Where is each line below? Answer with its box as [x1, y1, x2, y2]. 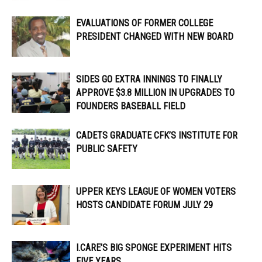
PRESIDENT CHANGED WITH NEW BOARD [76, 31, 233, 43]
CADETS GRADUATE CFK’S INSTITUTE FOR [76, 130, 237, 142]
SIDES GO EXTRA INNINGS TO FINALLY [76, 74, 222, 85]
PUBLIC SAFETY [76, 143, 137, 155]
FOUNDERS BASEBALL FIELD [76, 101, 185, 112]
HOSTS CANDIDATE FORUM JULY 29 [76, 199, 213, 211]
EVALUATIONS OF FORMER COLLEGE [76, 18, 213, 29]
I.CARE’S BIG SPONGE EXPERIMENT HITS [76, 242, 232, 254]
